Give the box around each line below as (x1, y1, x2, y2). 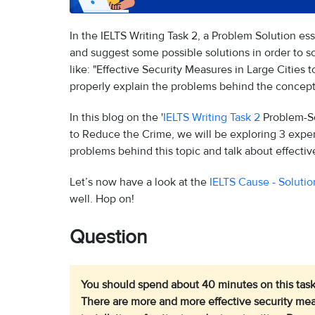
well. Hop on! (70, 192, 134, 207)
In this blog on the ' (70, 110, 163, 125)
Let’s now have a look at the (70, 175, 210, 190)
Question (70, 225, 147, 250)
